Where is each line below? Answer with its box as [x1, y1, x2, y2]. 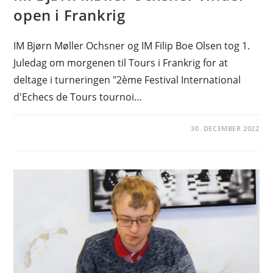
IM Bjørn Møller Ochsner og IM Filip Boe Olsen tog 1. [13, 38, 250, 52]
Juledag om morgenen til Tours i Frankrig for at [13, 55, 229, 69]
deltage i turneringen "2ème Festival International [13, 73, 241, 87]
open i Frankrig [13, 4, 126, 25]
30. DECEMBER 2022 [191, 123, 260, 133]
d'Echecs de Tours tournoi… [13, 90, 143, 104]
